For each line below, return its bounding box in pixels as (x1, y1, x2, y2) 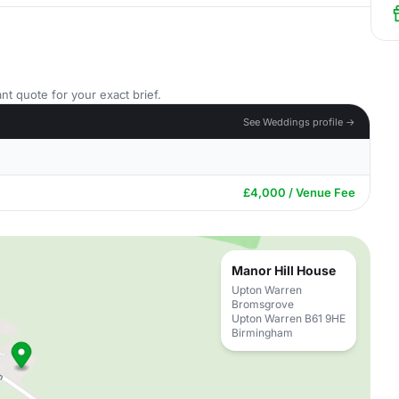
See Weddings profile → (243, 115, 355, 128)
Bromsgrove (232, 297, 294, 311)
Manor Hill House (232, 263, 336, 278)
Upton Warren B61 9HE (232, 312, 346, 325)
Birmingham (232, 326, 293, 339)
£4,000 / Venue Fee (243, 185, 355, 199)
